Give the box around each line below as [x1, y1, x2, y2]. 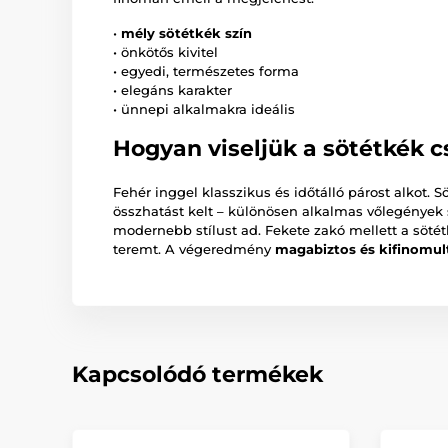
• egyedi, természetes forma [113, 63, 299, 80]
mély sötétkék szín [121, 25, 252, 42]
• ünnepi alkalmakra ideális [113, 101, 295, 118]
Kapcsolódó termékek [72, 361, 323, 389]
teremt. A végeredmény [113, 241, 275, 258]
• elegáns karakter [113, 82, 232, 99]
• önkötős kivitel [113, 44, 218, 61]
